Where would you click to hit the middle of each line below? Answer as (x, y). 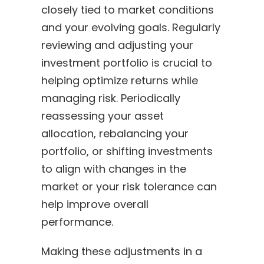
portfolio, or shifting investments (127, 151)
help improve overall (95, 204)
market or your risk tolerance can (129, 186)
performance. (77, 222)
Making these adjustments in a (121, 251)
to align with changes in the (113, 169)
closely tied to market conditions (127, 9)
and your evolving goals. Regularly (131, 27)
